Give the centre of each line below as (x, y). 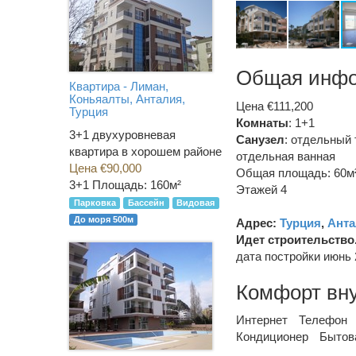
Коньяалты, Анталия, (127, 99)
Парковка (95, 203)
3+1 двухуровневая (122, 135)
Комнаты (262, 122)
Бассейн (146, 203)
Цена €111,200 (275, 106)
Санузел (260, 139)
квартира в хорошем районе (145, 152)
